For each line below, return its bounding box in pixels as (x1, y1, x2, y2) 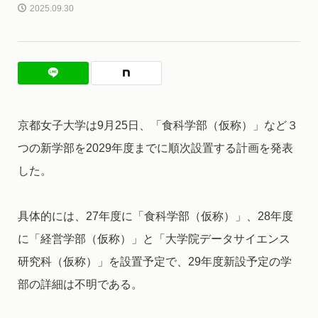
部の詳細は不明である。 (17, 278, 143, 290)
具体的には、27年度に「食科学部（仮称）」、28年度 (17, 209, 293, 222)
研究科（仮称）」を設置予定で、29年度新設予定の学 (17, 255, 292, 268)
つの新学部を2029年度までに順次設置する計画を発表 (17, 141, 293, 154)
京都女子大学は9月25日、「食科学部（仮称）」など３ (17, 119, 298, 131)
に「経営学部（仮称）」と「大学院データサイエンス (17, 232, 290, 245)
